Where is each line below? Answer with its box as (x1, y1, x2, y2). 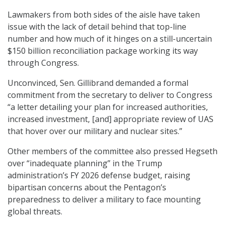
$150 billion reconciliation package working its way (8, 45, 198, 57)
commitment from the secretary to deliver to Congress (8, 89, 212, 101)
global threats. (8, 206, 62, 217)
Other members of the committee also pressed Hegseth (8, 146, 217, 157)
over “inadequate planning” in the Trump (8, 158, 162, 169)
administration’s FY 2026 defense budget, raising (8, 170, 190, 181)
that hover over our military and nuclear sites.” (8, 126, 182, 137)
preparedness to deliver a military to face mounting (8, 194, 201, 205)
